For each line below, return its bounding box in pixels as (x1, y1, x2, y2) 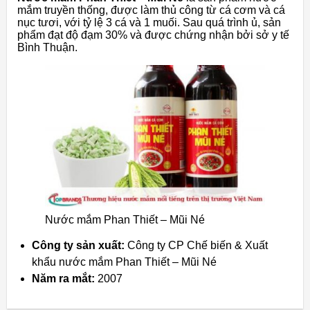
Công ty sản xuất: (32, 239, 125, 251)
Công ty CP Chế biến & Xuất (127, 239, 268, 251)
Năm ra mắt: (32, 272, 95, 284)
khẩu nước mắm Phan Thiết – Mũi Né (32, 255, 217, 268)
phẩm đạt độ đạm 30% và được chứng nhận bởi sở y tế (17, 29, 289, 42)
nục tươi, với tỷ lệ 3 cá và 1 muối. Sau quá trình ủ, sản (17, 17, 281, 29)
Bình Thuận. (17, 42, 77, 54)
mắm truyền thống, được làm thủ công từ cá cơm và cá (17, 4, 285, 17)
